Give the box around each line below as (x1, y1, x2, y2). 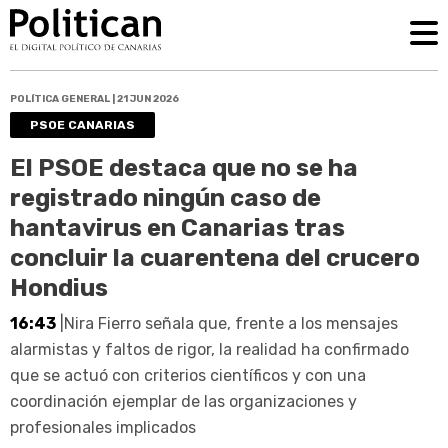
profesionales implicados (10, 417, 196, 437)
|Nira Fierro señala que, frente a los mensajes (56, 313, 398, 333)
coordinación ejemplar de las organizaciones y (10, 391, 357, 411)
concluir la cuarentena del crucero (10, 243, 420, 272)
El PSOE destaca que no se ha (10, 153, 358, 182)
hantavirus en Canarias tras (10, 213, 345, 242)
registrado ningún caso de (10, 183, 321, 212)
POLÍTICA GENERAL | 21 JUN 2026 (10, 92, 179, 105)
